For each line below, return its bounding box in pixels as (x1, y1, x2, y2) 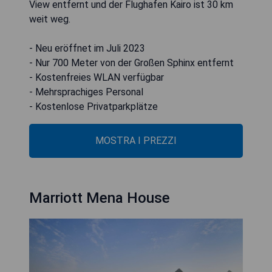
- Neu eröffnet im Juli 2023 (29, 42, 145, 54)
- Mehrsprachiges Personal (29, 86, 143, 98)
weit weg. (29, 13, 70, 25)
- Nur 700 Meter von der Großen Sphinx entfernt (29, 56, 234, 69)
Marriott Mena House (29, 189, 170, 206)
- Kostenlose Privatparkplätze (29, 100, 158, 112)
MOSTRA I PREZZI (95, 134, 177, 146)
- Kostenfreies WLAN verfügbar (29, 71, 164, 83)
